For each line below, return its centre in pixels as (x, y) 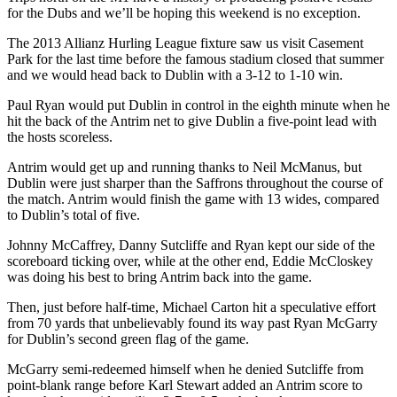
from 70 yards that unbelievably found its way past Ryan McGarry (192, 323)
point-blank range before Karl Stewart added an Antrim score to (185, 385)
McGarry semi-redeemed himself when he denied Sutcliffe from (185, 369)
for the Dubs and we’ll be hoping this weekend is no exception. (184, 12)
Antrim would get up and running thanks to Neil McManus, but (184, 167)
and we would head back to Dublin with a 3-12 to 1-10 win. (175, 74)
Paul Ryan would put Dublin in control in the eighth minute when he (198, 105)
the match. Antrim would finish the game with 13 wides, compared (193, 198)
